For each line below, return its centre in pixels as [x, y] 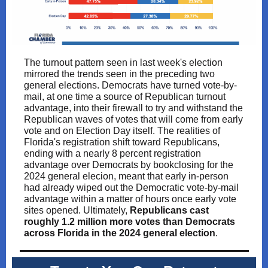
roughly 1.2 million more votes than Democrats [130, 222]
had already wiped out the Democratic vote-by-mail [131, 188]
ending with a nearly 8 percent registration [112, 153]
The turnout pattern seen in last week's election [123, 63]
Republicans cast [169, 210]
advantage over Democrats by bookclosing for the [129, 165]
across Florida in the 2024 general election [120, 233]
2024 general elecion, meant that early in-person [126, 176]
